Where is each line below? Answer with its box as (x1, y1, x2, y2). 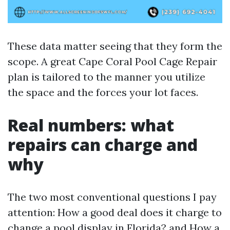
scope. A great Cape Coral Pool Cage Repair (8, 55, 217, 68)
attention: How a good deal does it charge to (8, 206, 222, 219)
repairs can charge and (8, 133, 198, 156)
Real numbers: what (8, 114, 174, 136)
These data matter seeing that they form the (8, 40, 222, 52)
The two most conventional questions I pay (8, 190, 217, 203)
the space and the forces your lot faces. (8, 86, 198, 99)
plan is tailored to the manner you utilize (8, 70, 205, 83)
